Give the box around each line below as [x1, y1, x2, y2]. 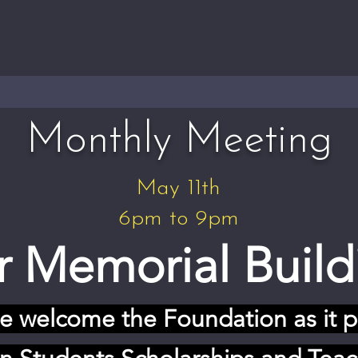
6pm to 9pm [117, 208, 239, 230]
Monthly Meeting [26, 120, 332, 162]
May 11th [136, 177, 221, 200]
